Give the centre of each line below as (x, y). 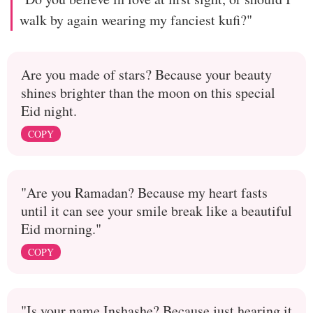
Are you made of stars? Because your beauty (146, 75)
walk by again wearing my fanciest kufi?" (136, 20)
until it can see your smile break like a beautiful (156, 211)
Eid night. (49, 111)
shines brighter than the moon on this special (148, 93)
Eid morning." (61, 229)
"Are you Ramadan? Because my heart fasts (144, 193)
